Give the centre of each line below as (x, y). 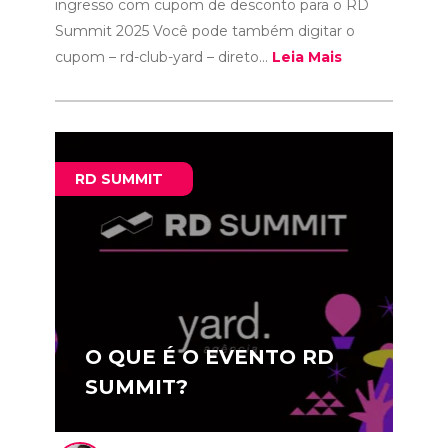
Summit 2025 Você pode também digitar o (204, 31)
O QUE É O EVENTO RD (209, 357)
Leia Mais (306, 57)
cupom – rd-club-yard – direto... (163, 57)
